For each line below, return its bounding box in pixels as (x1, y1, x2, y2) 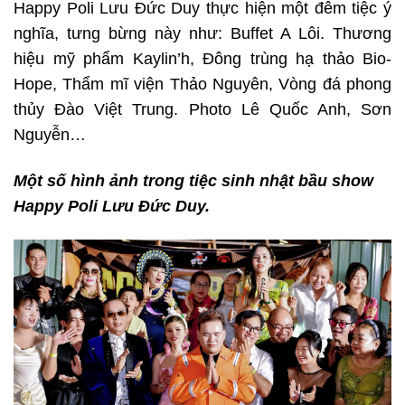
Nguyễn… (14, 126, 86, 145)
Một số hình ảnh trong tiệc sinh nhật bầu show (14, 172, 373, 191)
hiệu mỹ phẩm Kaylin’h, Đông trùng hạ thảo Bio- (14, 50, 391, 69)
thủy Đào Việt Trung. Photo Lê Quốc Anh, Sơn (14, 100, 391, 119)
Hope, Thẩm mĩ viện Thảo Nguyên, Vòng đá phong (14, 75, 391, 94)
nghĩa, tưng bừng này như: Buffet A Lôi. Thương (14, 24, 391, 43)
